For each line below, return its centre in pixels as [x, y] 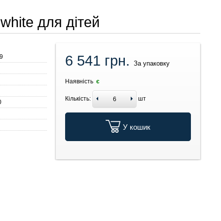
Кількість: [78, 99]
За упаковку [152, 64]
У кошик [137, 127]
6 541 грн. [100, 61]
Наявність [80, 82]
